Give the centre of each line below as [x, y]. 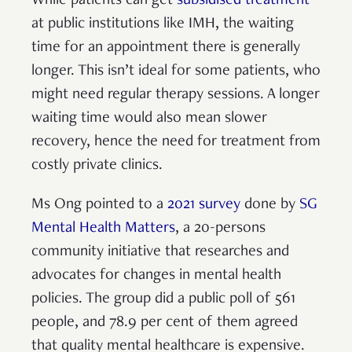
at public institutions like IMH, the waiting [163, 24]
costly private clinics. [99, 165]
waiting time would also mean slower [149, 118]
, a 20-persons [220, 228]
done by [270, 205]
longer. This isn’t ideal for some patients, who [176, 71]
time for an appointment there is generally [166, 48]
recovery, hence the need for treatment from [176, 142]
